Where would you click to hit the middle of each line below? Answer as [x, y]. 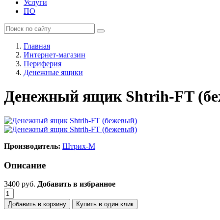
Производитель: [32, 146]
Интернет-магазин [55, 55]
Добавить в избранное [76, 184]
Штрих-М [79, 146]
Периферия [42, 64]
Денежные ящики [53, 72]
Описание [25, 165]
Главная [37, 46]
